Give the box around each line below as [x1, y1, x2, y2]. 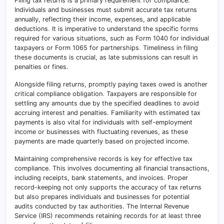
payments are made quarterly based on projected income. [14, 137, 189, 145]
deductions [14, 25, 48, 33]
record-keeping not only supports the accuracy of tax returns [14, 183, 201, 191]
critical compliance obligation [14, 90, 102, 98]
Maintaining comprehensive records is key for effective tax [14, 155, 192, 163]
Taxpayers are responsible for [104, 90, 197, 98]
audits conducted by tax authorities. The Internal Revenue [14, 202, 189, 210]
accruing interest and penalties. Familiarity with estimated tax [14, 109, 200, 117]
